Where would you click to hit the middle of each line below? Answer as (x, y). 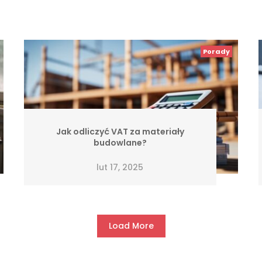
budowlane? (120, 143)
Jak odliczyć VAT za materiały (120, 132)
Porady (217, 51)
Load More (131, 226)
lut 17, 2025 (120, 167)
